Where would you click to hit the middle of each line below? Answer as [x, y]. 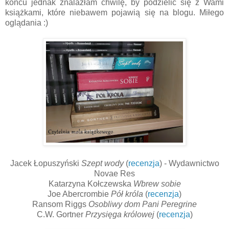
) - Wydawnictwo [189, 164]
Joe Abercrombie [79, 194]
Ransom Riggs [60, 204]
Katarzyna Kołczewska [91, 184]
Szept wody [102, 164]
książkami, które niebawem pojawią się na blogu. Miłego [114, 13]
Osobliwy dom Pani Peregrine [143, 204]
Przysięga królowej [121, 215]
